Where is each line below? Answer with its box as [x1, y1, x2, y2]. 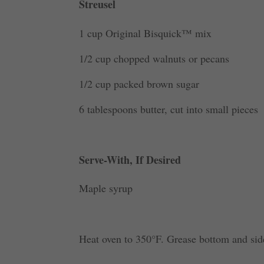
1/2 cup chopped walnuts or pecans [79, 51, 230, 65]
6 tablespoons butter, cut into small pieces [79, 101, 259, 116]
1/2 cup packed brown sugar [79, 76, 200, 91]
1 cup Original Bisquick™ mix [79, 25, 212, 40]
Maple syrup [79, 181, 133, 196]
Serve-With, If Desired [79, 151, 181, 167]
